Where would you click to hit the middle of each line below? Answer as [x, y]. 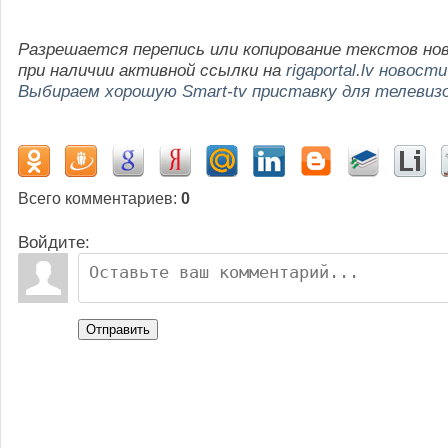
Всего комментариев [95, 198]
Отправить [118, 329]
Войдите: [54, 242]
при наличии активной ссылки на [152, 70]
